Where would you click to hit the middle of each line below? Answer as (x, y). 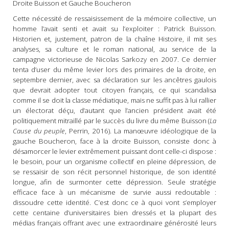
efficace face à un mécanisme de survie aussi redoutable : (114, 192)
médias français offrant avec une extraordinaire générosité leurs (114, 223)
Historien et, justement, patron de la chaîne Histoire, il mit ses (114, 39)
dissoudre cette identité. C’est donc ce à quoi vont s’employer (114, 203)
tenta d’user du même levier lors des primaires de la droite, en (114, 70)
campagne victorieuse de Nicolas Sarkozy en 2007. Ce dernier (114, 60)
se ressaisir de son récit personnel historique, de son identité (114, 172)
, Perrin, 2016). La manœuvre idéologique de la (141, 131)
